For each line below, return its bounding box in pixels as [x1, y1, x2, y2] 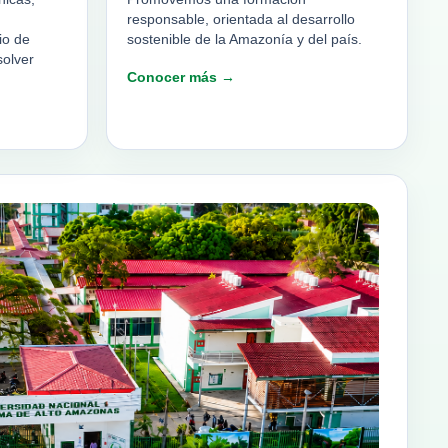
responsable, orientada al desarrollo [126, 12, 355, 28]
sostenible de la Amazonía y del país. [126, 32, 362, 48]
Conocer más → [126, 69, 235, 86]
